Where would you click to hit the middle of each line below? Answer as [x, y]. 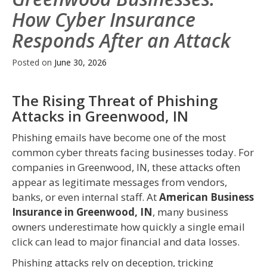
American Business [207, 197]
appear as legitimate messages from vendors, [119, 182]
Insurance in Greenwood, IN [82, 212]
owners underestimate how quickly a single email [128, 227]
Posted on [33, 63]
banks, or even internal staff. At [86, 197]
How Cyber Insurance [104, 20]
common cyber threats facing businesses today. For [133, 153]
